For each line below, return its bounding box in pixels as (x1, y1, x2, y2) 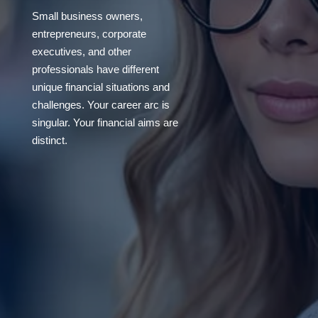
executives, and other (31, 45, 131, 57)
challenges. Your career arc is (31, 99, 170, 111)
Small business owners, (31, 10, 143, 22)
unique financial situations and (31, 81, 170, 93)
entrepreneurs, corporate (31, 28, 146, 40)
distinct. (31, 134, 67, 146)
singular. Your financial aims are (31, 116, 178, 128)
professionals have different (31, 63, 159, 75)
